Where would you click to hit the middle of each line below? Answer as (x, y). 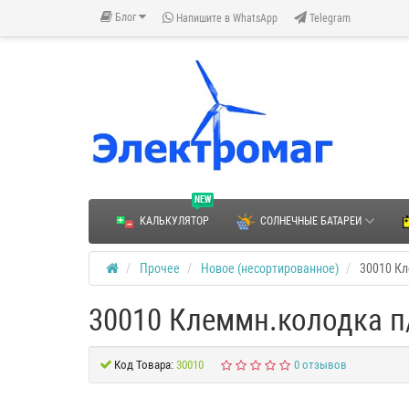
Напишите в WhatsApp (225, 18)
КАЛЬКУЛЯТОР (174, 221)
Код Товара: (144, 365)
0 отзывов (320, 365)
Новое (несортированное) (270, 269)
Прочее (160, 269)
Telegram (329, 18)
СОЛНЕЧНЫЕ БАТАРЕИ (311, 221)
